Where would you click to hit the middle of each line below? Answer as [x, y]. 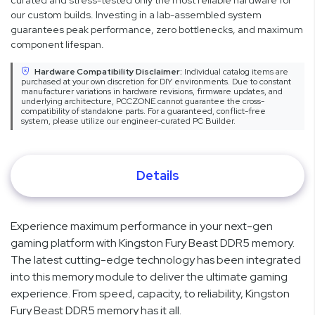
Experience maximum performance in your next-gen [142, 226]
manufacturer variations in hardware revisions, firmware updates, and [152, 92]
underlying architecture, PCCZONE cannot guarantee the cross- [143, 102]
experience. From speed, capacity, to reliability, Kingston [150, 294]
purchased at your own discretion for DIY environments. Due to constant [156, 82]
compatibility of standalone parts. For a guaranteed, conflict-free [143, 111]
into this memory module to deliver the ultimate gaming [149, 277]
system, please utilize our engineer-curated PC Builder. [128, 121]
